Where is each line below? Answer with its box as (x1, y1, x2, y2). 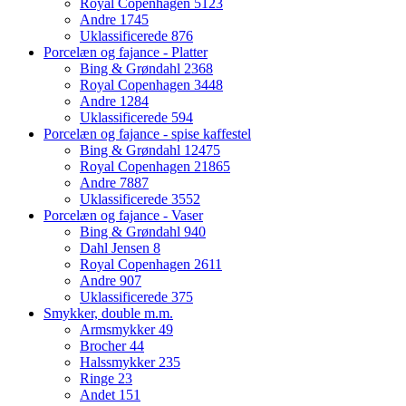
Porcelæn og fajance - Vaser (43, 208, 203, 224)
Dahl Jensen (80, 240, 153, 256)
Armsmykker (80, 322, 159, 338)
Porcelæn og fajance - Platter (43, 44, 208, 61)
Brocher (80, 338, 130, 354)
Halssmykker (80, 354, 159, 371)
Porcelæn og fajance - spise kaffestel (43, 126, 251, 142)
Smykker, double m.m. (43, 305, 173, 322)
